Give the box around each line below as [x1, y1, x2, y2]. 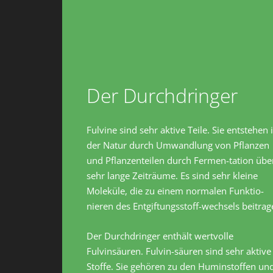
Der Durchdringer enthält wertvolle [87, 230, 233, 243]
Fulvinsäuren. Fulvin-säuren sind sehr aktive [87, 245, 271, 258]
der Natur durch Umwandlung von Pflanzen [87, 139, 269, 152]
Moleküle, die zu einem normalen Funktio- [87, 185, 264, 197]
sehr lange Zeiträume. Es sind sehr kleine [87, 169, 258, 182]
